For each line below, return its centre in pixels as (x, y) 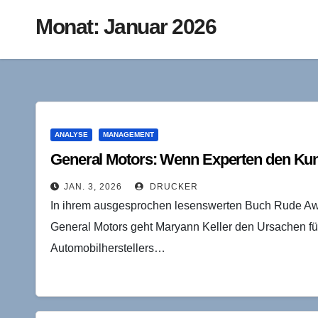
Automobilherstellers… (108, 248)
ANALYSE (71, 134)
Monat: (70, 26)
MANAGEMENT (128, 134)
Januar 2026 (159, 26)
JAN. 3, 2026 (93, 186)
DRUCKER (172, 186)
